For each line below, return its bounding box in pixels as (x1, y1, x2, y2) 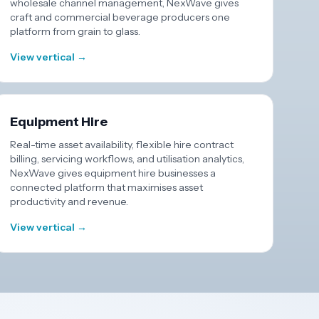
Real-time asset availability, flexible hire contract (10, 138, 234, 151)
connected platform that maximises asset (10, 181, 204, 194)
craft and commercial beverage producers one (10, 11, 231, 23)
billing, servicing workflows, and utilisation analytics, (10, 152, 245, 165)
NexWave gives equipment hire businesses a (10, 167, 216, 179)
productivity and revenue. (10, 195, 129, 208)
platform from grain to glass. (10, 25, 141, 38)
